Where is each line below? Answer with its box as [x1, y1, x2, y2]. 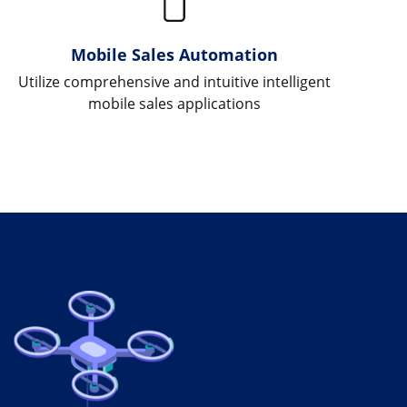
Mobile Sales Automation [71, 42, 279, 65]
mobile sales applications [88, 93, 262, 114]
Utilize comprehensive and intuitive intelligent [18, 71, 332, 92]
